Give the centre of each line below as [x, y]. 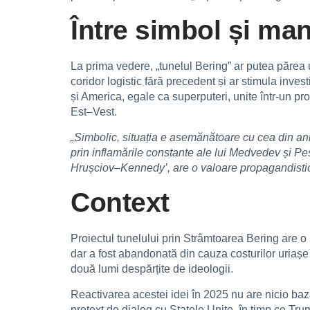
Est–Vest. [94, 112]
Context [120, 203]
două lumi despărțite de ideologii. [152, 269]
